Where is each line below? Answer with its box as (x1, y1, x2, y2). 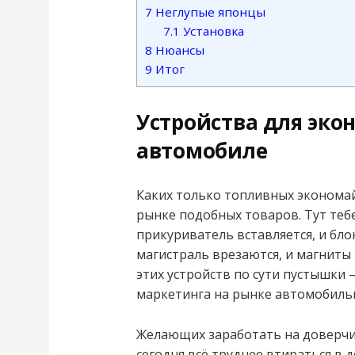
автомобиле (136, 136, 268, 166)
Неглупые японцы (152, 4, 265, 21)
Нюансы (152, 42, 204, 59)
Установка (179, 23, 244, 40)
